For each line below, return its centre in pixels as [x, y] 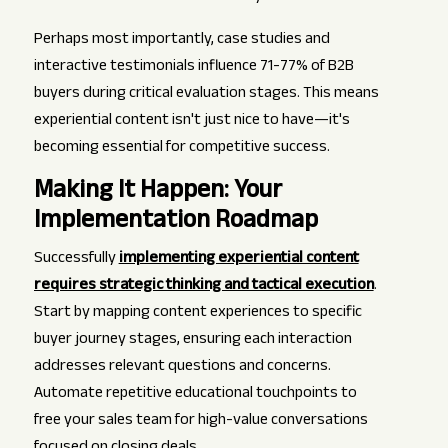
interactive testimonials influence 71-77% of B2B [193, 68]
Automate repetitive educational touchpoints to [195, 395]
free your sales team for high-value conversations [200, 422]
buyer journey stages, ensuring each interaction [192, 341]
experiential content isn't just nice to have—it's [191, 122]
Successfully [76, 260]
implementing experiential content [238, 260]
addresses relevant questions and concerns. [182, 368]
